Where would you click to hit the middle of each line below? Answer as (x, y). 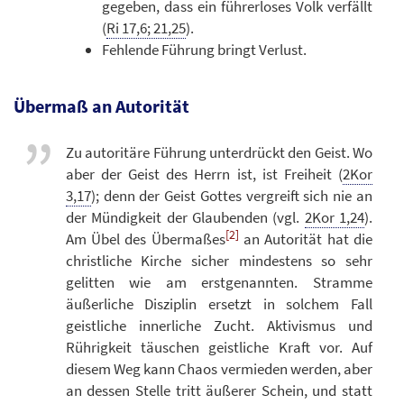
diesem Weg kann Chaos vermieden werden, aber (219, 368)
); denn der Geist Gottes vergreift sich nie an (231, 195)
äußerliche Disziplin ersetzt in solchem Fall (219, 303)
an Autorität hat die (306, 239)
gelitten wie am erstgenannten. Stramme (219, 282)
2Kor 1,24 (334, 217)
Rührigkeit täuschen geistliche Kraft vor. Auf (219, 347)
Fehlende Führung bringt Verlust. (204, 50)
